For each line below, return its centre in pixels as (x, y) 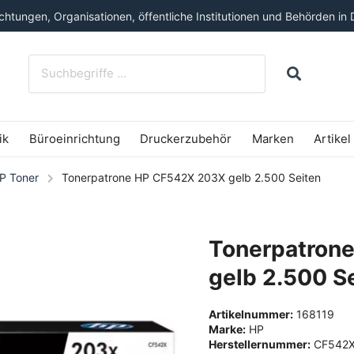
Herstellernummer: (260, 344)
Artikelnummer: (251, 314)
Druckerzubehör (186, 139)
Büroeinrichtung (74, 139)
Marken (273, 139)
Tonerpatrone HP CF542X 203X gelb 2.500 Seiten (191, 177)
